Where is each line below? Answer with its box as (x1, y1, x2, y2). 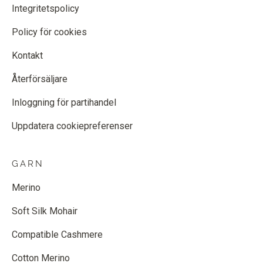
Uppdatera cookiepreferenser (12, 120, 133, 131)
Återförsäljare (12, 73, 68, 85)
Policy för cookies (12, 26, 87, 38)
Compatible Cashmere (12, 228, 103, 240)
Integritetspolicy (12, 2, 79, 14)
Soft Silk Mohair (12, 205, 77, 217)
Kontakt (12, 49, 43, 61)
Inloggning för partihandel (12, 96, 116, 108)
